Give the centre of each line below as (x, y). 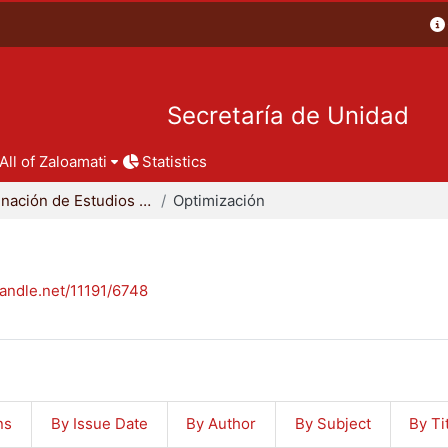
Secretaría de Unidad (288, 116)
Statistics (175, 161)
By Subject (332, 424)
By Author (221, 424)
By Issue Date (99, 424)
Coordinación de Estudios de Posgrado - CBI (145, 200)
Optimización (219, 200)
